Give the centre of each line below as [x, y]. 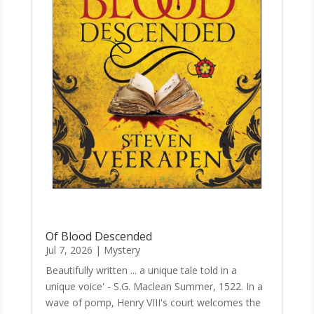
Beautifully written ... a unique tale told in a [141, 271]
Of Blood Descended [98, 237]
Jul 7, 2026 [69, 250]
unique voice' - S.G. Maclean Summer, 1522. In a [154, 287]
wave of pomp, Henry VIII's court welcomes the [153, 303]
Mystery [122, 250]
